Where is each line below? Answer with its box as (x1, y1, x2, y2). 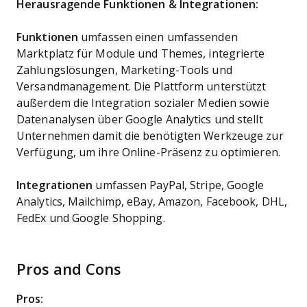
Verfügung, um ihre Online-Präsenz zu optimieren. (16, 147, 280, 158)
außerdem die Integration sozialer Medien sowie (16, 97, 269, 109)
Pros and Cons (16, 261, 121, 278)
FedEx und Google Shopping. (16, 212, 165, 224)
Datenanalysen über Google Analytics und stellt (16, 114, 263, 125)
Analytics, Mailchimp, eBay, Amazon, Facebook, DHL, (16, 196, 287, 208)
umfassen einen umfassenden (81, 32, 238, 43)
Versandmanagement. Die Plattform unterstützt (16, 81, 267, 93)
